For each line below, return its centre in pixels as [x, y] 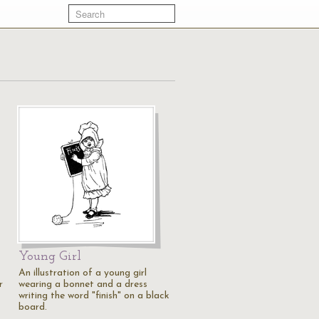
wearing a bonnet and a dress [83, 284]
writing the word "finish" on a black [94, 296]
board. [33, 307]
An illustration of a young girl [83, 273]
